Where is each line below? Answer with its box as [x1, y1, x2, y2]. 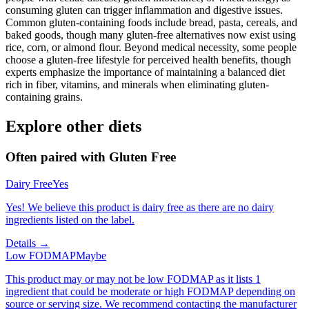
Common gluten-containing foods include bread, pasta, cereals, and [6, 17, 297, 29]
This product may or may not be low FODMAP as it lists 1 [6, 272, 261, 285]
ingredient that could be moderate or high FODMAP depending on [6, 285, 295, 297]
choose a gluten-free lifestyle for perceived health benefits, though [6, 54, 291, 66]
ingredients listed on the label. [6, 213, 134, 226]
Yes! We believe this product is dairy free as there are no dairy [6, 201, 274, 213]
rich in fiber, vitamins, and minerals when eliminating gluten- [6, 79, 269, 91]
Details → [6, 237, 50, 249]
